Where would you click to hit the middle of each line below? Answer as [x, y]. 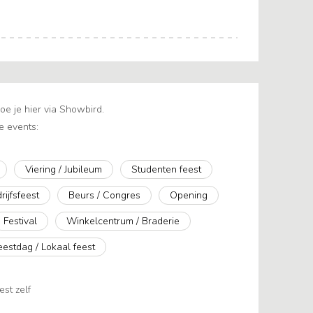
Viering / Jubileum [63, 170]
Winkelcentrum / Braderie [123, 221]
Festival [21, 221]
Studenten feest [166, 170]
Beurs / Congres [105, 196]
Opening [189, 196]
